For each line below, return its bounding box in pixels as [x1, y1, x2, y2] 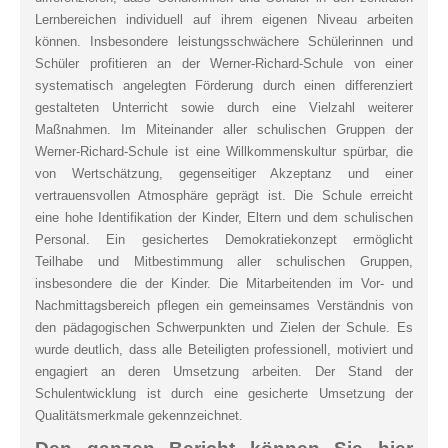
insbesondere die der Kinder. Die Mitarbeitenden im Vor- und [35, 275, 413, 291]
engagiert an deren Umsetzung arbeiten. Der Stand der [35, 363, 413, 379]
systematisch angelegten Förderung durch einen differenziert [35, 77, 413, 93]
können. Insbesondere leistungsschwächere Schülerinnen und [35, 33, 413, 49]
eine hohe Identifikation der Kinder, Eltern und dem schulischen [35, 209, 413, 225]
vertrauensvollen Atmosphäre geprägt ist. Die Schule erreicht [35, 187, 413, 203]
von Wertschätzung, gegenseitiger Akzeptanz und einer [35, 165, 413, 181]
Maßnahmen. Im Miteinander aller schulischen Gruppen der [35, 121, 413, 137]
